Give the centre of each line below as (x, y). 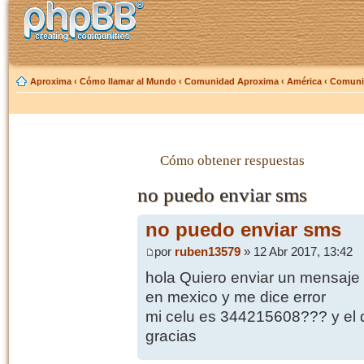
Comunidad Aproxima (232, 81)
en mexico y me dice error (235, 297)
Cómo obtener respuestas (232, 160)
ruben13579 (207, 251)
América (304, 81)
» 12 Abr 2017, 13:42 (296, 251)
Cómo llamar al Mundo (128, 81)
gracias (171, 336)
